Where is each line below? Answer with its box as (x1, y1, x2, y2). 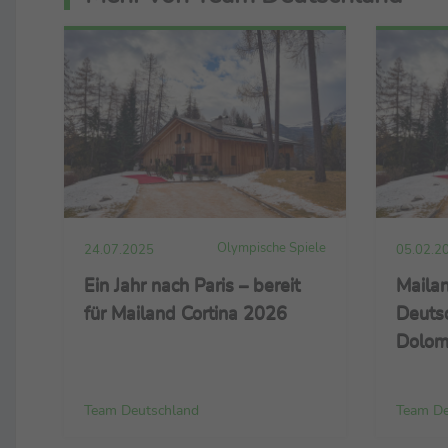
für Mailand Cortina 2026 (84, 300, 287, 325)
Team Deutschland (84, 400, 199, 421)
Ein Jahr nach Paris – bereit (84, 272, 300, 297)
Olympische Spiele (216, 238, 326, 257)
